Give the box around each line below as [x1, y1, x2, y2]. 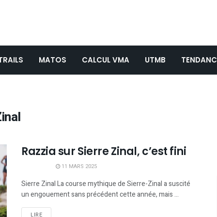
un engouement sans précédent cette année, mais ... [21, 189, 179, 200]
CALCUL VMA [82, 55, 129, 65]
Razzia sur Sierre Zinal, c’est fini [21, 144, 186, 159]
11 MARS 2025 [60, 162, 97, 170]
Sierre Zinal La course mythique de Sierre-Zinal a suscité [21, 179, 190, 189]
